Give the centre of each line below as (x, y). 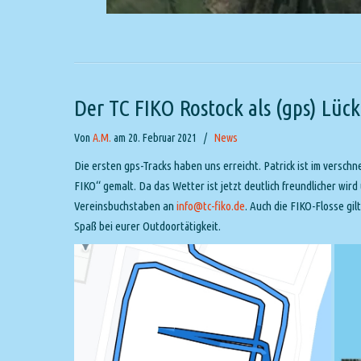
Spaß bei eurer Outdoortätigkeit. (147, 226)
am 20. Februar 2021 (155, 138)
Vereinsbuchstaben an (125, 206)
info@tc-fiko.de (211, 206)
